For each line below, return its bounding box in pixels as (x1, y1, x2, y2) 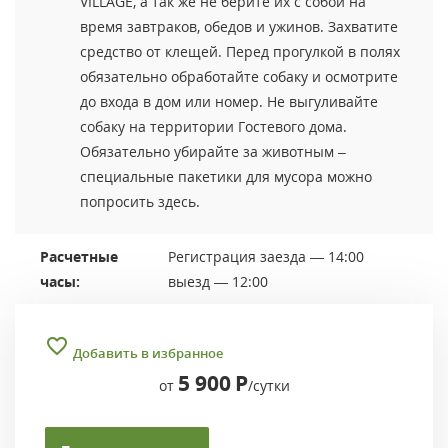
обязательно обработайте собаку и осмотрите (80, 66, 398, 86)
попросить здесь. (80, 191, 200, 211)
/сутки (247, 375, 290, 395)
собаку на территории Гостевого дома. (80, 116, 347, 136)
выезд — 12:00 (168, 271, 268, 291)
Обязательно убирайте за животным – (80, 141, 346, 161)
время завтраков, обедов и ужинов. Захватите (80, 16, 398, 36)
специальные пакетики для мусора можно (80, 166, 372, 186)
